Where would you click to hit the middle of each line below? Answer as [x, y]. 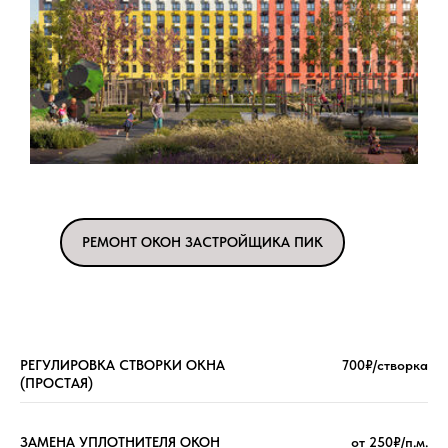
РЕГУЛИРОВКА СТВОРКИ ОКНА [122, 365]
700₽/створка [385, 365]
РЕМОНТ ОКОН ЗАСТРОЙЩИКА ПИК [202, 242]
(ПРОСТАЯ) [56, 383]
